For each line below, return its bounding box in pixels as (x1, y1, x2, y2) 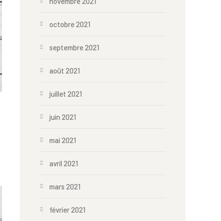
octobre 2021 (49, 20, 90, 29)
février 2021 (49, 205, 85, 214)
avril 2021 (49, 159, 78, 168)
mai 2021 (49, 136, 76, 145)
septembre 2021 (49, 43, 99, 52)
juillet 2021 (49, 89, 82, 98)
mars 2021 (49, 182, 80, 191)
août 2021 (49, 66, 80, 75)
